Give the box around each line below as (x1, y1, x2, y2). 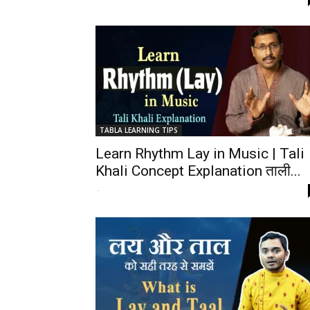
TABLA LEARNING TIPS (100, 125, 178, 135)
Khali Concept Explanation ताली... (95, 163, 301, 179)
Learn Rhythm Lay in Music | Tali (95, 145, 304, 162)
